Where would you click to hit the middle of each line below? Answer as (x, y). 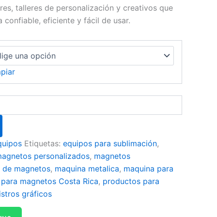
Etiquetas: (44, 143)
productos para (131, 181)
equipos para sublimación (110, 143)
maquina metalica (87, 169)
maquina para (148, 169)
